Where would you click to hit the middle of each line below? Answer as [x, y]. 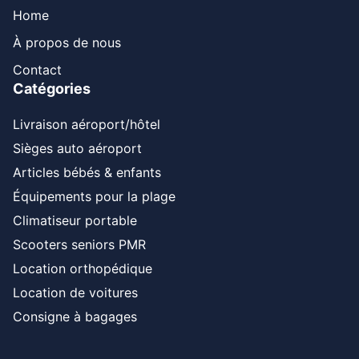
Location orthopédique [83, 269]
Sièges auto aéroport [77, 149]
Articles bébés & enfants [87, 173]
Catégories [52, 89]
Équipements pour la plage [94, 197]
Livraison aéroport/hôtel [87, 125]
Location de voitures [75, 293]
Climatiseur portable [75, 221]
